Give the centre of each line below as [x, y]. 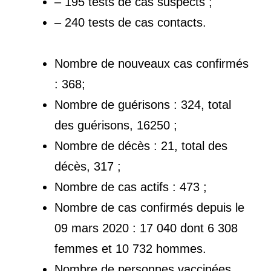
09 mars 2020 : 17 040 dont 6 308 [146, 228]
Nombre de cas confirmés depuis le [149, 208]
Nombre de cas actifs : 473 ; [131, 187]
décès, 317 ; [88, 167]
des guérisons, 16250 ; [116, 126]
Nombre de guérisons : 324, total [143, 105]
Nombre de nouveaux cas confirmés [152, 64]
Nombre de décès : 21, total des [141, 146]
